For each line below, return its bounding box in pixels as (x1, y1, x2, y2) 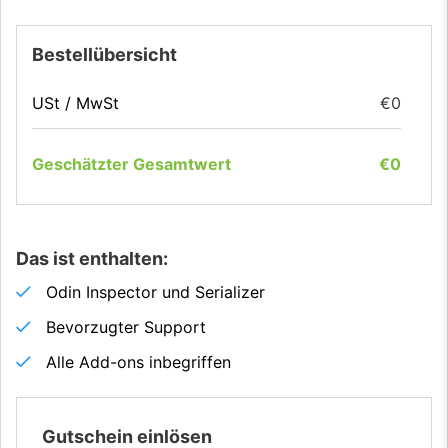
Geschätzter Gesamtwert (32, 154, 231, 175)
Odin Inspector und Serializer (46, 282, 265, 303)
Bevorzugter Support (46, 317, 206, 338)
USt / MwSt (32, 93, 119, 114)
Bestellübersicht (32, 44, 177, 66)
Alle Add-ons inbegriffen (46, 352, 231, 373)
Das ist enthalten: (16, 248, 168, 270)
